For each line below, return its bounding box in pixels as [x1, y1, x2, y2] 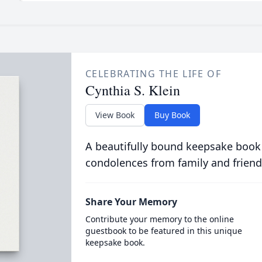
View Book [95, 109, 135, 120]
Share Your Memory [85, 195, 177, 208]
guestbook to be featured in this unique [85, 225, 242, 236]
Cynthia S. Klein [85, 81, 180, 99]
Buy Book [154, 109, 190, 120]
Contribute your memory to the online [85, 213, 234, 225]
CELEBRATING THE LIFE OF [85, 67, 222, 80]
